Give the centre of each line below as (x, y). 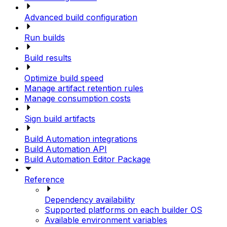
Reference (44, 180)
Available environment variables (106, 220)
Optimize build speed (64, 78)
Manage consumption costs (78, 99)
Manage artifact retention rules (84, 88)
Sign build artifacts (60, 119)
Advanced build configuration (81, 17)
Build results (48, 58)
